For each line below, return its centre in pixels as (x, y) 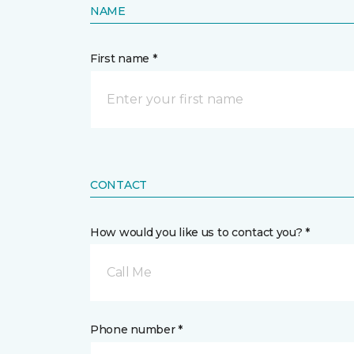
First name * (124, 58)
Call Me (129, 272)
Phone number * (137, 330)
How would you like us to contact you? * (200, 232)
